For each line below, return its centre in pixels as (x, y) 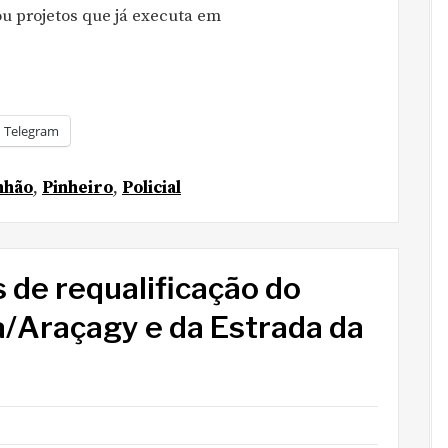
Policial (151, 187)
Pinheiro (77, 187)
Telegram (31, 130)
